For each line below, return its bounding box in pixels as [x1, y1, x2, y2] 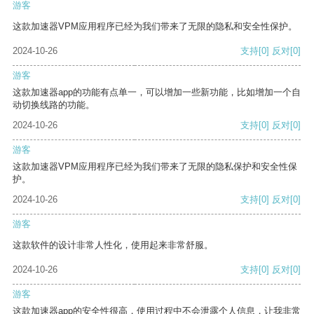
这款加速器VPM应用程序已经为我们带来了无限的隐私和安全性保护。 [13, 21, 297, 32]
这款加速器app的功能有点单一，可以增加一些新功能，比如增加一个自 [13, 87, 301, 98]
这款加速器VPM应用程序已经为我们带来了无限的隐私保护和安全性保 [13, 161, 297, 172]
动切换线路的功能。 [13, 100, 95, 111]
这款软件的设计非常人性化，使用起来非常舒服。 [13, 240, 213, 251]
